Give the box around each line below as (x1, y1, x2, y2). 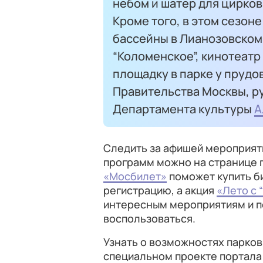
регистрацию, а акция (103, 183, 217, 197)
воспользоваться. (103, 211, 195, 225)
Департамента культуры (113, 100, 254, 117)
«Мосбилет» (103, 169, 167, 183)
